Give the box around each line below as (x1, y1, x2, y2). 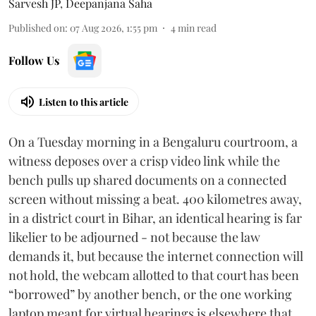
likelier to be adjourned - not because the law (8, 229, 260, 245)
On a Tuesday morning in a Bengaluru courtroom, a (8, 133, 298, 150)
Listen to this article (39, 95, 128, 109)
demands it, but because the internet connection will (8, 248, 303, 265)
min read (178, 21, 217, 35)
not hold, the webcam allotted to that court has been (8, 267, 299, 284)
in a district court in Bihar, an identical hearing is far (8, 209, 302, 226)
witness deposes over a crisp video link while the (8, 152, 280, 169)
